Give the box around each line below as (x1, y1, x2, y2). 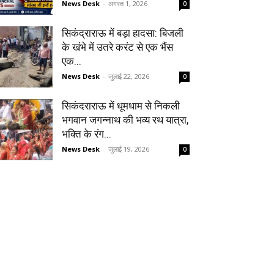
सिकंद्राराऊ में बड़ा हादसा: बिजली (62, 27, 183, 40)
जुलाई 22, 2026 (108, 72, 149, 81)
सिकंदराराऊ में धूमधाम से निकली (62, 100, 180, 113)
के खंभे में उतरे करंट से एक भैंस (62, 41, 173, 54)
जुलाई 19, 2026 (108, 144, 149, 154)
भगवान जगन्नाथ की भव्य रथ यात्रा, (62, 114, 188, 127)
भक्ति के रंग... (62, 128, 111, 141)
